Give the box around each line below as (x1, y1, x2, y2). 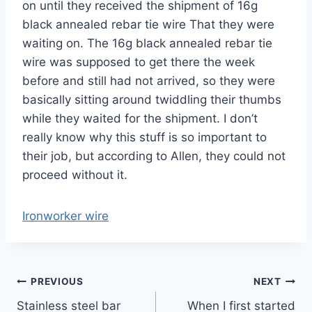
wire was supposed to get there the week (22, 54, 255, 69)
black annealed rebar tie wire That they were (22, 17, 274, 31)
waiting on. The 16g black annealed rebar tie (22, 36, 272, 50)
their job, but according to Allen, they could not (22, 148, 286, 163)
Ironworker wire (22, 208, 109, 223)
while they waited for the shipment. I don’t (22, 111, 258, 125)
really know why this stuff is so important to (22, 130, 267, 144)
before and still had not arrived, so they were (22, 73, 275, 88)
